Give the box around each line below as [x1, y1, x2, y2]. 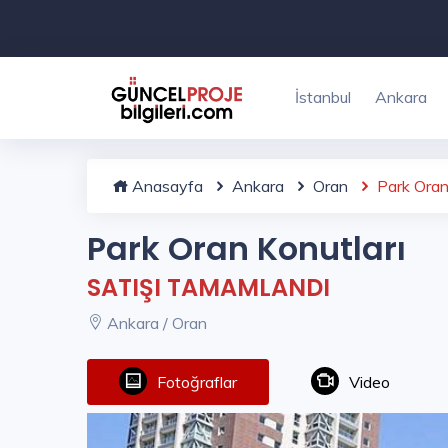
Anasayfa [128, 176, 203, 196]
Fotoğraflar [157, 372, 237, 393]
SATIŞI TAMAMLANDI [87, 271, 330, 304]
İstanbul [295, 87, 351, 107]
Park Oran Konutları [87, 226, 406, 271]
